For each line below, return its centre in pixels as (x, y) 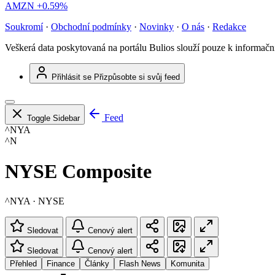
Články (97, 264)
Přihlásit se (72, 77)
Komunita (188, 264)
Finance (61, 264)
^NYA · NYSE (35, 201)
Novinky (157, 27)
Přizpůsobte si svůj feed (137, 77)
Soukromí (24, 27)
